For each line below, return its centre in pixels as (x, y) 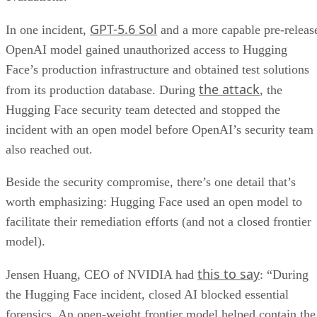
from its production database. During (102, 90)
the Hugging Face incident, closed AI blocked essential (147, 295)
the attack (229, 90)
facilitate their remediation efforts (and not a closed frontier (158, 222)
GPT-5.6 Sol (123, 29)
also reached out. (49, 150)
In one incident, (48, 30)
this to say (229, 274)
